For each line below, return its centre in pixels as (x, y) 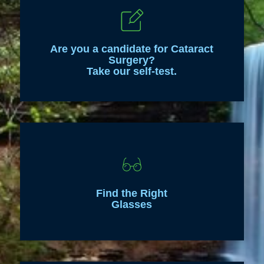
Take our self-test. (132, 71)
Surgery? (132, 60)
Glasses (132, 204)
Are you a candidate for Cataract (132, 49)
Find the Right (132, 193)
